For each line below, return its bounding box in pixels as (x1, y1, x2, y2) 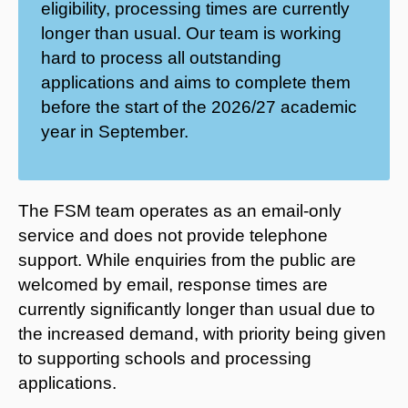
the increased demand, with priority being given (18, 323, 386, 343)
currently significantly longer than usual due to (18, 299, 375, 319)
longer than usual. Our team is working (41, 23, 342, 43)
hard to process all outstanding (41, 47, 281, 67)
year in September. (41, 121, 189, 141)
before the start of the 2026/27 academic (41, 97, 357, 117)
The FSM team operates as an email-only (18, 200, 342, 220)
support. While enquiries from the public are (18, 250, 356, 270)
